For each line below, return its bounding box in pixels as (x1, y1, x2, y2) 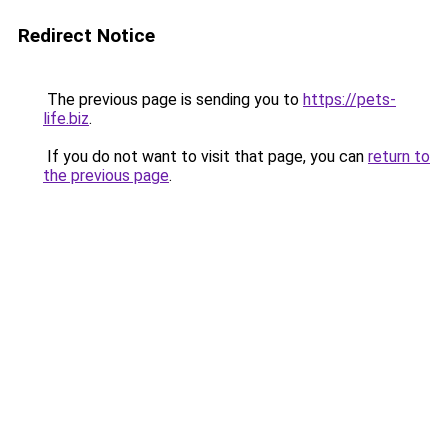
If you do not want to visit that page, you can (43, 147, 368, 166)
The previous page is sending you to (43, 90, 303, 109)
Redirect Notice (18, 24, 155, 47)
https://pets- (303, 90, 396, 109)
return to (368, 147, 430, 166)
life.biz (43, 109, 89, 128)
